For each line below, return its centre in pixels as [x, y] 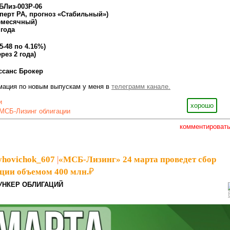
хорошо [202, 106]
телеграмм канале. [141, 87]
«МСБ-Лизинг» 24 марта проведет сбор [137, 160]
